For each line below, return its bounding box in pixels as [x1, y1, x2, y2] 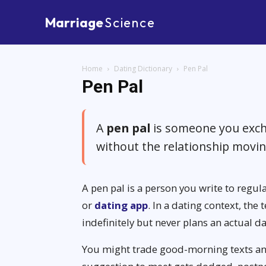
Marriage [45, 14, 103, 31]
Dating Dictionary [114, 64, 172, 74]
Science [104, 14, 156, 31]
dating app [94, 198, 148, 212]
